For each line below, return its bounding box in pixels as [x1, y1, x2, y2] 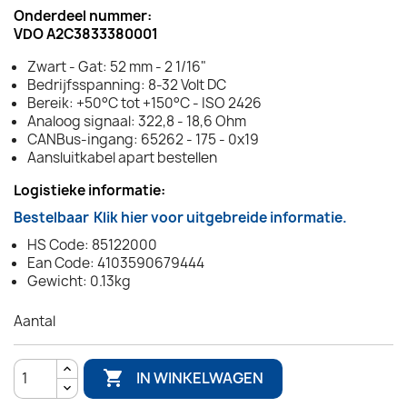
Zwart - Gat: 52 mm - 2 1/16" [27, 56, 206, 76]
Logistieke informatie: [14, 180, 165, 200]
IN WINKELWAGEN [136, 368, 264, 389]
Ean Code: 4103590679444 [27, 253, 204, 273]
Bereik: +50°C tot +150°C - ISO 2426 [27, 93, 262, 113]
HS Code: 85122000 [27, 234, 157, 254]
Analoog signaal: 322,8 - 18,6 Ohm [27, 111, 246, 131]
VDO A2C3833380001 [14, 24, 158, 44]
